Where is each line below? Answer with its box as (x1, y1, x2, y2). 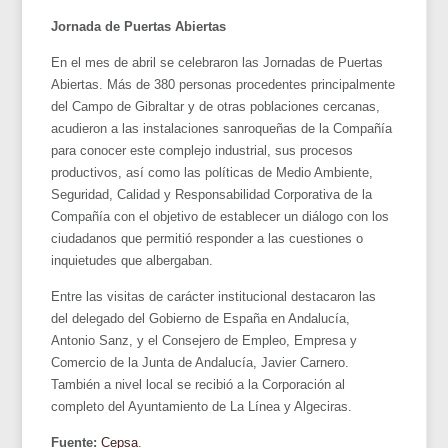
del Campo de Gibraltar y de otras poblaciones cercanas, (51, 98, 381, 114)
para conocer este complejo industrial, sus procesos (51, 142, 354, 158)
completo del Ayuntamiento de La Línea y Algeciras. (51, 398, 353, 414)
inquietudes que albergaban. (51, 252, 214, 268)
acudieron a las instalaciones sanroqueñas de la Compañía (51, 120, 393, 136)
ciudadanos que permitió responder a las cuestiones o (51, 230, 364, 246)
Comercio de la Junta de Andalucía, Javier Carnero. (51, 354, 350, 370)
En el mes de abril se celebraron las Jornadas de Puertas (51, 54, 384, 70)
